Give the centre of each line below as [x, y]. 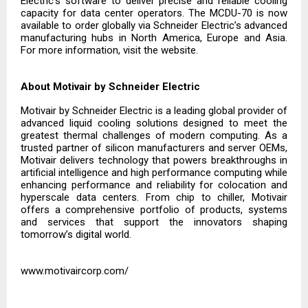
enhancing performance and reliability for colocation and [154, 185]
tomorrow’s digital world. [76, 235]
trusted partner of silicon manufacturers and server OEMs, [154, 148]
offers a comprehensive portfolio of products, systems [154, 210]
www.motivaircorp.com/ [75, 271]
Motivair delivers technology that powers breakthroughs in [154, 161]
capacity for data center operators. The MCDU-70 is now [154, 13]
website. [179, 51]
